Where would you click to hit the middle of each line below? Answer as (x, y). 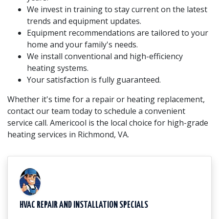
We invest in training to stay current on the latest (117, 9)
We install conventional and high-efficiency (105, 56)
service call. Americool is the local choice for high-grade (108, 122)
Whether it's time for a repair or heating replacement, (106, 99)
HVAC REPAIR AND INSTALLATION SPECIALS (84, 205)
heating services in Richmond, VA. (68, 134)
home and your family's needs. (82, 44)
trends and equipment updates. (84, 21)
